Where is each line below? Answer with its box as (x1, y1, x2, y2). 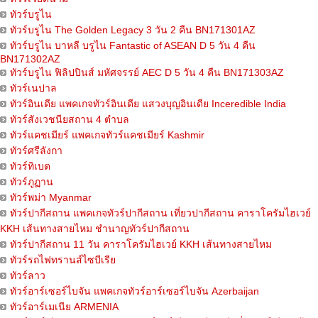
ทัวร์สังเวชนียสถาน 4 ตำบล (10, 114, 129, 126)
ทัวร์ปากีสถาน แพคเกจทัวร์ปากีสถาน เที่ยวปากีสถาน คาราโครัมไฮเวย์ (10, 207, 311, 219)
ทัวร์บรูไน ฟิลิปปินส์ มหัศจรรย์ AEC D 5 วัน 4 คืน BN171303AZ (10, 67, 284, 79)
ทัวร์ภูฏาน (10, 176, 53, 188)
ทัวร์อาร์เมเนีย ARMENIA (10, 301, 119, 313)
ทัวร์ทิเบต (10, 160, 50, 172)
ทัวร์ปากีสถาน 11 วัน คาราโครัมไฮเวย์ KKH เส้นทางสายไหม (10, 238, 272, 251)
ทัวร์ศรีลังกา (10, 145, 62, 157)
